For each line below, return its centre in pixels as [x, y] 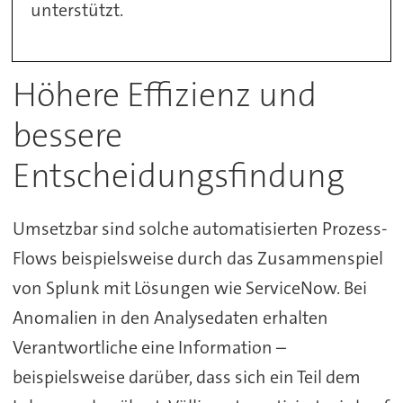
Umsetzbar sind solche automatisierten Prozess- [200, 229]
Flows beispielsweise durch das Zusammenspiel [197, 259]
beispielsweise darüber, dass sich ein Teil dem [186, 377]
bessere [67, 136]
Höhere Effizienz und [164, 95]
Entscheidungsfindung [178, 176]
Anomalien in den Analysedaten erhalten [170, 318]
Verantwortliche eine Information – [149, 348]
